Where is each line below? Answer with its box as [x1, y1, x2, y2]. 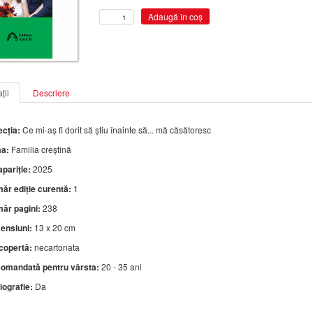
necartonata [31, 240, 80, 253]
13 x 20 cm [31, 221, 75, 233]
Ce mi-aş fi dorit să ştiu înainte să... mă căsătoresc [20, 123, 211, 136]
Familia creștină [8, 143, 71, 155]
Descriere [32, 86, 70, 99]
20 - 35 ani [99, 260, 142, 272]
